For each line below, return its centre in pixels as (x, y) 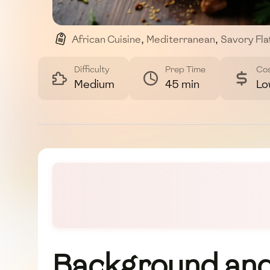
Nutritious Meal (112, 59)
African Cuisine (106, 40)
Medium (94, 84)
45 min (182, 84)
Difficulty (92, 70)
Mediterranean (181, 40)
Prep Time (185, 70)
